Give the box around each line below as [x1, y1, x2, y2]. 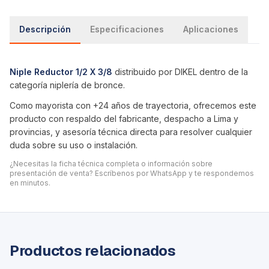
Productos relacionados [10, 241, 176, 260]
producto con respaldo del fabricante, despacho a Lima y [10, 113, 238, 124]
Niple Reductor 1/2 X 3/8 [10, 67, 112, 77]
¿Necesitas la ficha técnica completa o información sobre [10, 159, 213, 168]
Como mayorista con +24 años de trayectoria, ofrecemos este [10, 100, 256, 110]
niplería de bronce [50, 80, 123, 90]
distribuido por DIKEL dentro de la [115, 67, 248, 77]
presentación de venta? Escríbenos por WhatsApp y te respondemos [10, 169, 254, 178]
